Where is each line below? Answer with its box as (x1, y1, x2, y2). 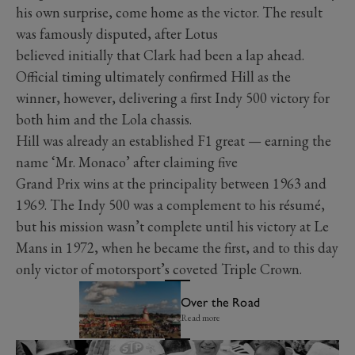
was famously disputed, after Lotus (16, 24, 218, 43)
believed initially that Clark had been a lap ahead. (16, 45, 304, 64)
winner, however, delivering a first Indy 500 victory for (16, 88, 330, 107)
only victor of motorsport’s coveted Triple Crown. (16, 259, 308, 278)
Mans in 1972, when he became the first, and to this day (16, 238, 338, 257)
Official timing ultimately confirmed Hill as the (16, 67, 291, 86)
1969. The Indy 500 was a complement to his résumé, (16, 195, 325, 214)
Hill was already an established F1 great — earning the (16, 131, 331, 150)
